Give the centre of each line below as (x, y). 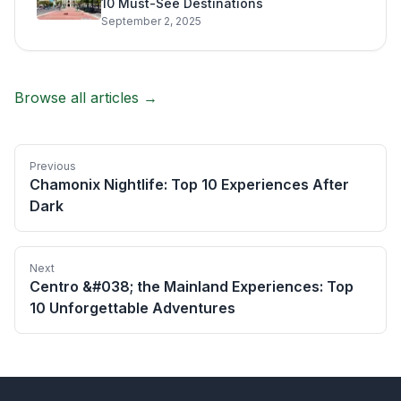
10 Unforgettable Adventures (132, 307)
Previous (53, 166)
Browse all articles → (86, 97)
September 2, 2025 (151, 21)
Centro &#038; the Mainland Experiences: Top (192, 286)
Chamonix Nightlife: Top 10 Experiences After (189, 184)
